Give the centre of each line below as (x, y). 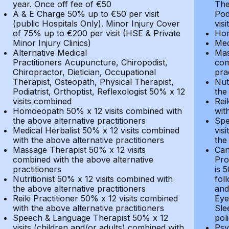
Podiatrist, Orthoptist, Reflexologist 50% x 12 (99, 91)
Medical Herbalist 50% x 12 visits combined (96, 130)
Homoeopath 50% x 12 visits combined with (97, 111)
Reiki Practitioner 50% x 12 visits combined (95, 198)
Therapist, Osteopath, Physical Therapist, (93, 82)
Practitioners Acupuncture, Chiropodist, (90, 62)
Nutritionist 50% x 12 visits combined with (93, 179)
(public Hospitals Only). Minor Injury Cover (96, 24)
